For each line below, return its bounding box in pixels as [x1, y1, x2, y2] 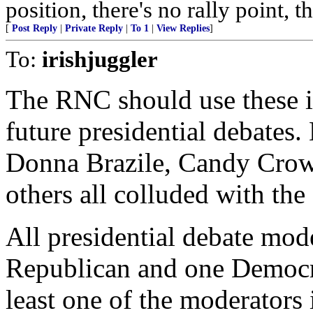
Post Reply [12, 23, 57, 34]
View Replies [156, 23, 210, 34]
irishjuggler [42, 46, 158, 72]
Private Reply [65, 23, 123, 34]
